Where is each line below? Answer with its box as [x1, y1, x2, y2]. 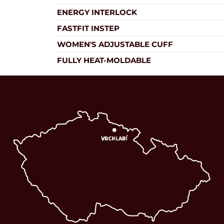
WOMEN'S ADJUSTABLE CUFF [56, 39, 173, 49]
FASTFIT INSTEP [56, 23, 119, 33]
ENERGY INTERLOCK [56, 7, 137, 17]
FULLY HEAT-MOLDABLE [56, 55, 151, 65]
